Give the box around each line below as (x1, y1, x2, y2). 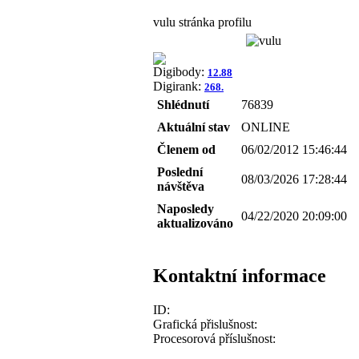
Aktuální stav (157, 119, 230, 134)
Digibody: (153, 64, 208, 79)
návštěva (157, 179, 204, 193)
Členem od (157, 142, 216, 156)
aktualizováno (157, 216, 233, 230)
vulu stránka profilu (153, 14, 252, 29)
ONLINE (241, 119, 290, 134)
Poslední (157, 164, 203, 179)
